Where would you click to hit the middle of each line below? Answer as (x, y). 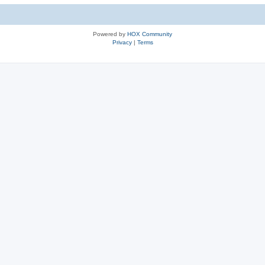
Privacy (122, 43)
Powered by (110, 34)
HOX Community (150, 34)
